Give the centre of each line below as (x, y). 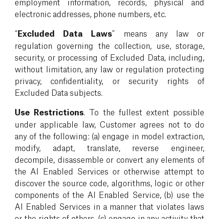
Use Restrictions (49, 112)
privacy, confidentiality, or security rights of (109, 80)
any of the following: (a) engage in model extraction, (109, 135)
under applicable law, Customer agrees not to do (109, 124)
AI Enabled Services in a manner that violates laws (109, 206)
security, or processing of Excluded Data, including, (109, 57)
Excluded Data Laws (65, 33)
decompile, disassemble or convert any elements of (109, 159)
